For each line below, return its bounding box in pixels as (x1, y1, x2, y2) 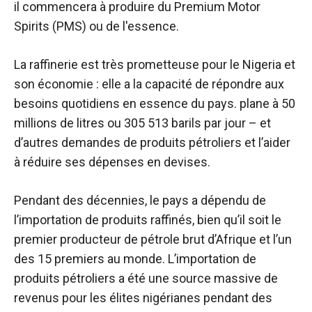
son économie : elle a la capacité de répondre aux (14, 77, 284, 92)
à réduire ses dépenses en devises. (14, 155, 210, 170)
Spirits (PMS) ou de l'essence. (14, 19, 179, 34)
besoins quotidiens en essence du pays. (14, 96, 240, 111)
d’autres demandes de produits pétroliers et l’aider (14, 135, 290, 150)
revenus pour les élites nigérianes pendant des (14, 290, 272, 306)
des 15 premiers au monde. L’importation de (14, 251, 256, 267)
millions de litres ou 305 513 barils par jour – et (14, 116, 271, 131)
